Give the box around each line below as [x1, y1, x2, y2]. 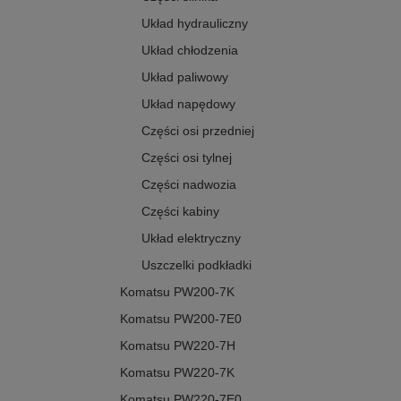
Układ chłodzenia [141, 43, 238, 58]
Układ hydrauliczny [141, 16, 248, 31]
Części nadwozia [141, 177, 236, 192]
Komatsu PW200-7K [120, 285, 235, 300]
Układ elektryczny [141, 231, 241, 246]
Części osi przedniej [141, 124, 254, 139]
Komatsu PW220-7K [120, 365, 235, 380]
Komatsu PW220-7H [120, 338, 235, 354]
